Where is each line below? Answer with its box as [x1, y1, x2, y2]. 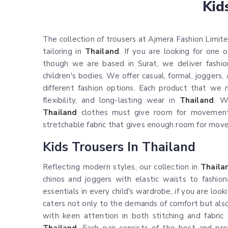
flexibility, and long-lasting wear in [43, 95, 180, 105]
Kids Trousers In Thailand [43, 138, 195, 156]
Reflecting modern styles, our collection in [43, 162, 201, 172]
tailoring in [43, 46, 85, 56]
